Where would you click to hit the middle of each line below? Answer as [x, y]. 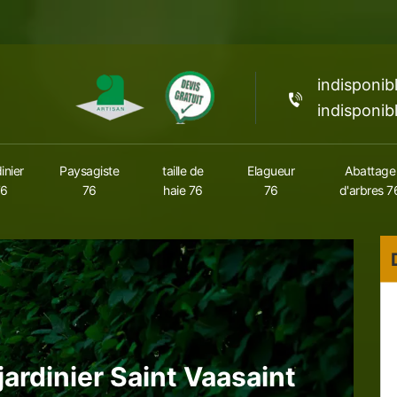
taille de [183, 171]
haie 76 [183, 191]
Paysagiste [89, 171]
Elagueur [271, 171]
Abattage [370, 171]
